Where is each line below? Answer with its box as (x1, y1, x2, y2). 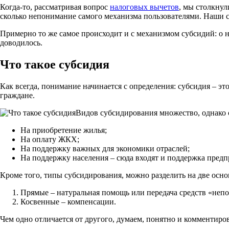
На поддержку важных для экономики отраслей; (20, 144, 190, 153)
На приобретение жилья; (20, 125, 107, 134)
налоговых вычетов (110, 2, 179, 11)
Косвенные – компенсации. (20, 197, 116, 206)
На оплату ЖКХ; (20, 134, 79, 144)
